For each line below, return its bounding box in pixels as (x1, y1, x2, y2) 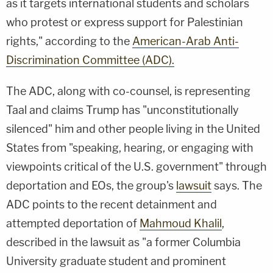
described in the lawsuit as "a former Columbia (6, 235, 241, 249)
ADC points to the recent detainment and (6, 197, 217, 211)
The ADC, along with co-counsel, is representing (6, 84, 250, 97)
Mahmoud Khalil (140, 216, 222, 230)
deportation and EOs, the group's (6, 179, 176, 192)
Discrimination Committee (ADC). (6, 53, 174, 66)
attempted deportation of (6, 216, 140, 230)
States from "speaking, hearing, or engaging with (6, 141, 253, 154)
